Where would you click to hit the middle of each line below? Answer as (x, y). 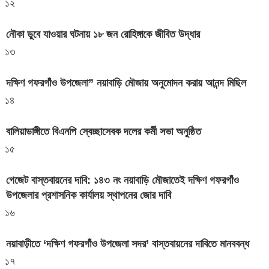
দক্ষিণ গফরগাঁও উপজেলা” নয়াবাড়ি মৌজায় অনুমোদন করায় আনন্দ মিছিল (126, 83)
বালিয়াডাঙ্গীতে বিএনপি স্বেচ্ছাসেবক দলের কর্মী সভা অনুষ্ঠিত (104, 131)
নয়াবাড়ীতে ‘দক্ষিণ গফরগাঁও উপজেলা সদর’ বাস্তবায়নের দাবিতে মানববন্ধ (128, 243)
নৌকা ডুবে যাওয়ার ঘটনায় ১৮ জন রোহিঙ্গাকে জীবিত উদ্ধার (103, 34)
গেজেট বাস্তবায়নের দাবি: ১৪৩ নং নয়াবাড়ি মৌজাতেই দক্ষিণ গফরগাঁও (122, 180)
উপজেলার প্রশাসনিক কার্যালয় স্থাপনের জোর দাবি (89, 195)
